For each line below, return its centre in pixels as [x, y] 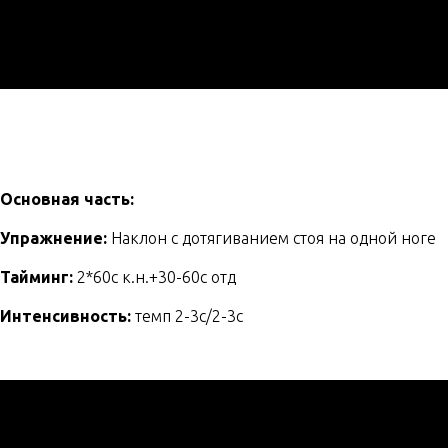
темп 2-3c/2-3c [189, 316]
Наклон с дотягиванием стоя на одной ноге [271, 238]
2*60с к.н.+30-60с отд [156, 277]
